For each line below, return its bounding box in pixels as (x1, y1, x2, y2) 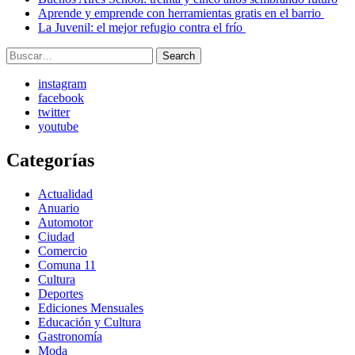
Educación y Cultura (38, 315, 141, 329)
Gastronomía (38, 329, 102, 343)
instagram (38, 77, 86, 91)
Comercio (38, 243, 87, 258)
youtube (38, 120, 78, 134)
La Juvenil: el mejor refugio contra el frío (38, 21, 246, 35)
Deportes (38, 286, 83, 300)
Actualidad (38, 186, 93, 200)
